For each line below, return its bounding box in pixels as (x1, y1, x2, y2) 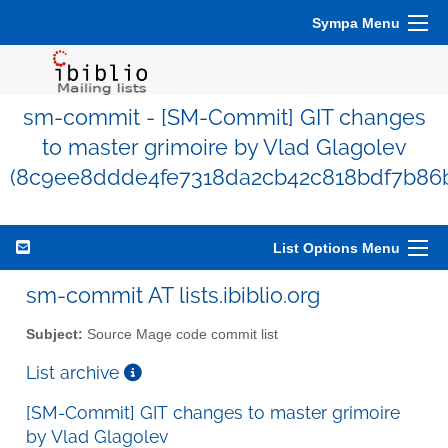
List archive (26, 361, 124, 383)
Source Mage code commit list (83, 326, 278, 342)
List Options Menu (273, 240, 400, 256)
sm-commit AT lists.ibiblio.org (26, 282, 320, 308)
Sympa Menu (312, 15, 400, 31)
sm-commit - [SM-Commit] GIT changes (22, 105, 426, 130)
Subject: (26, 326, 83, 342)
